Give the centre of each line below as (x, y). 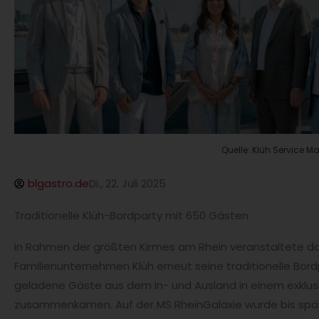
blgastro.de (58, 184)
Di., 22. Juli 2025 (127, 184)
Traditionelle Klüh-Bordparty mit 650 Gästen (131, 216)
